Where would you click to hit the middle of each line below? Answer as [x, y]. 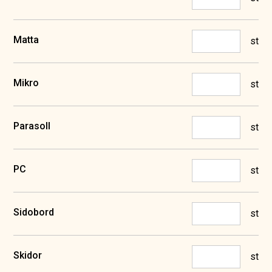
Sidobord [34, 212]
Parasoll [32, 126]
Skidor [28, 255]
